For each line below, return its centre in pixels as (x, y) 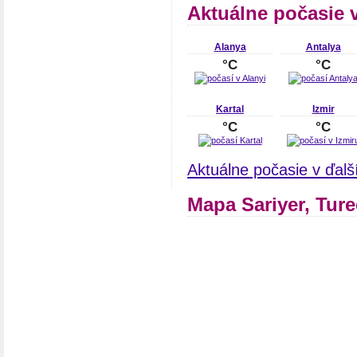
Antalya (323, 47)
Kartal (230, 109)
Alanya (230, 47)
